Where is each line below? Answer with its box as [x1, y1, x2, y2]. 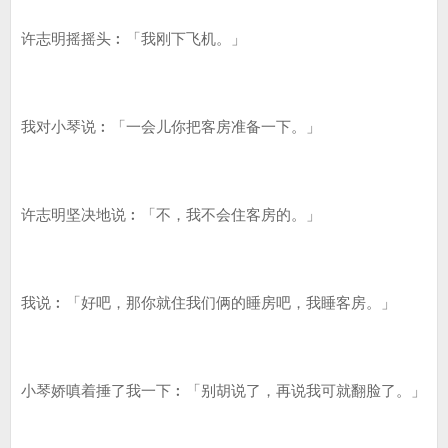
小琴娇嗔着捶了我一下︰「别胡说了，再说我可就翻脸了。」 [21, 382, 426, 399]
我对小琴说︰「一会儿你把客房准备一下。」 [21, 118, 321, 135]
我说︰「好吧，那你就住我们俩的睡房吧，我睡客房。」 [21, 294, 396, 311]
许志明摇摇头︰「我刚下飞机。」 [21, 30, 246, 47]
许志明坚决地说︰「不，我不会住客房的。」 [21, 206, 321, 223]
